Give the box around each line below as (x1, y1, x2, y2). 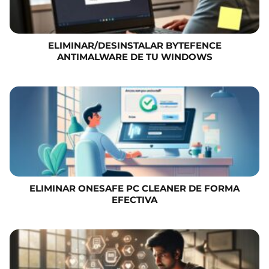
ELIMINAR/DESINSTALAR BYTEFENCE (47, 40, 222, 52)
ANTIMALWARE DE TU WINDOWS (56, 51, 213, 63)
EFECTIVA (112, 194, 157, 206)
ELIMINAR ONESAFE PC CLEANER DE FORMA (29, 183, 240, 195)
